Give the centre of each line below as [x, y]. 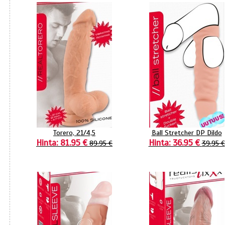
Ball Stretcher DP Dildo [187, 132]
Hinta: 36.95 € [174, 142]
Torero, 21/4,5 [74, 132]
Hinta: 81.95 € [62, 142]
